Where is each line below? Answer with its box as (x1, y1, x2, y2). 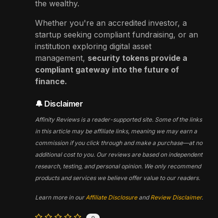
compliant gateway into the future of (35, 64, 179, 74)
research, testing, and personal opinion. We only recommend (35, 162, 201, 170)
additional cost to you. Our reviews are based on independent (35, 150, 202, 158)
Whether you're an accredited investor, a (35, 18, 187, 28)
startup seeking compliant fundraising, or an (35, 29, 198, 39)
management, (35, 53, 85, 63)
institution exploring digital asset (35, 41, 151, 51)
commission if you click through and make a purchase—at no (35, 139, 202, 146)
